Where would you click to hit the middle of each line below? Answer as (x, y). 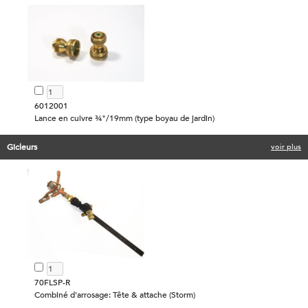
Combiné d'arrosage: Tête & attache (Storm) (115, 295)
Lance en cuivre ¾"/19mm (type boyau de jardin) (124, 118)
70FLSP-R (52, 283)
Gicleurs (22, 147)
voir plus (286, 146)
